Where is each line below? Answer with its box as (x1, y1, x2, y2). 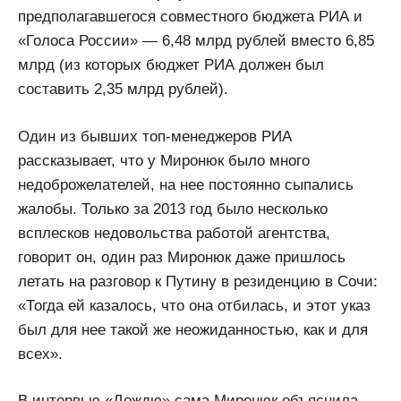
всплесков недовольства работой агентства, (18, 224, 330, 242)
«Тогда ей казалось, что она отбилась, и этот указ (18, 296, 371, 314)
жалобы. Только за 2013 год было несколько (18, 200, 328, 218)
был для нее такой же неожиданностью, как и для (18, 320, 368, 338)
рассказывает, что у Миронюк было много (18, 151, 310, 169)
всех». (18, 345, 63, 363)
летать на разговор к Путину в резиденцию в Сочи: (18, 272, 378, 290)
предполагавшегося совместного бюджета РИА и (18, 8, 363, 26)
